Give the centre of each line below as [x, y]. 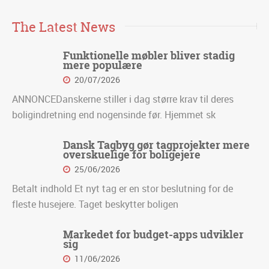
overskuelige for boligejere [132, 155]
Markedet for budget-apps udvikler [153, 235]
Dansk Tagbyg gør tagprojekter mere [156, 145]
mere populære [103, 65]
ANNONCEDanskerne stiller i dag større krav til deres [123, 99]
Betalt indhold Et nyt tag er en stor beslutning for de [122, 189]
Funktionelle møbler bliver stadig [149, 56]
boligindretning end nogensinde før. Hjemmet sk [114, 115]
